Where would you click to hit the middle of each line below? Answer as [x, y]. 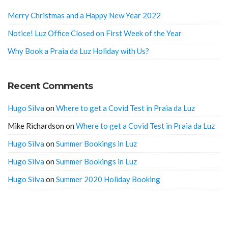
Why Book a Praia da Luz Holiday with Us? [78, 51]
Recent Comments [50, 86]
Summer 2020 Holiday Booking [108, 179]
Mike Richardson [36, 125]
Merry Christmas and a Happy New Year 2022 [84, 15]
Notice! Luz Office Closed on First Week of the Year [95, 33]
